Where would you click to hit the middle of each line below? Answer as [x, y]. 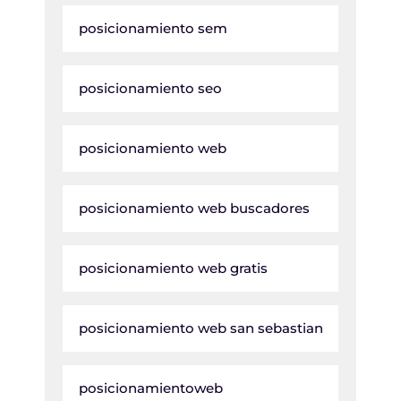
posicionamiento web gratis [173, 268]
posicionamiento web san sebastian [201, 328]
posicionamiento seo [150, 88]
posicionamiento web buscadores [194, 208]
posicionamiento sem [153, 28]
